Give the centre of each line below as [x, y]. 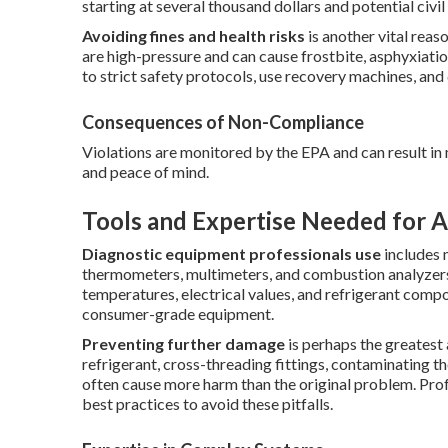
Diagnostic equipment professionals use [231, 253]
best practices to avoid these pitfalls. [207, 403]
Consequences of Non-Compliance [223, 122]
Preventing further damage [183, 343]
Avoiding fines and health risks [193, 35]
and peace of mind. [145, 171]
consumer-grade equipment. [178, 313]
